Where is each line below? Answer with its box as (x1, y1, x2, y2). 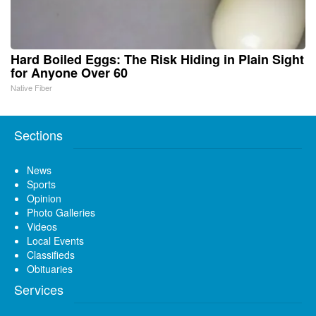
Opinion (27, 191, 61, 206)
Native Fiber (11, 82, 52, 94)
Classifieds (27, 248, 75, 262)
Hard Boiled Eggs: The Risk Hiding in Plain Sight (11, 50, 304, 69)
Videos (27, 219, 57, 234)
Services (14, 280, 63, 299)
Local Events (27, 233, 84, 248)
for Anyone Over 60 (11, 63, 128, 83)
